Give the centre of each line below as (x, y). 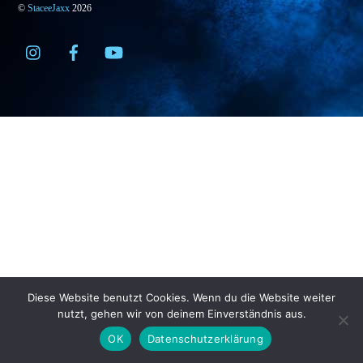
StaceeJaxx (49, 9)
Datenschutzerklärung (205, 338)
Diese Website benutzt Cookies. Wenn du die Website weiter (181, 297)
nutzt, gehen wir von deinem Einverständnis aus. (181, 314)
